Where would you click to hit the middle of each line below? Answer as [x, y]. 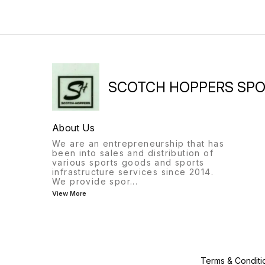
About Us [73, 128]
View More [69, 194]
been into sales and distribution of [133, 153]
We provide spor [91, 182]
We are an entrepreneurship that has [138, 144]
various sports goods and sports [128, 163]
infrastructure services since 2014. [133, 172]
